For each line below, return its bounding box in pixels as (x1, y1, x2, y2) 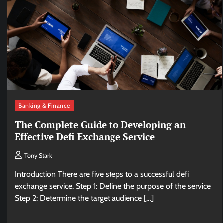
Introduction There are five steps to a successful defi (15, 169, 189, 179)
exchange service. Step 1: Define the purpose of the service (15, 181, 211, 191)
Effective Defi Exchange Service (15, 130, 155, 143)
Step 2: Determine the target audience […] (15, 193, 154, 203)
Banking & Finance (18, 102, 70, 110)
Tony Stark (24, 152, 52, 160)
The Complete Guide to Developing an (15, 118, 186, 131)
